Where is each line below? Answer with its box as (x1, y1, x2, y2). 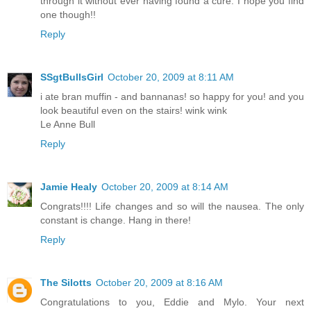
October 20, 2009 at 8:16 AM (96, 276, 223, 288)
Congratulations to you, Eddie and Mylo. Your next (40, 296, 304, 308)
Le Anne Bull (40, 118, 95, 130)
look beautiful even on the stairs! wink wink (40, 104, 227, 116)
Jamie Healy (40, 180, 97, 192)
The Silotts (40, 276, 92, 288)
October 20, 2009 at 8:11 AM (108, 71, 234, 83)
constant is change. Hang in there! (40, 214, 191, 226)
